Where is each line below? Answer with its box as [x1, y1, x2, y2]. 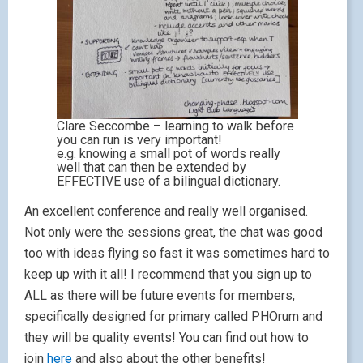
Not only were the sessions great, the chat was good [24, 224, 322, 240]
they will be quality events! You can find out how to [24, 329, 309, 345]
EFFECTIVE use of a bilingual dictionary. [57, 173, 280, 189]
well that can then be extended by [57, 159, 246, 175]
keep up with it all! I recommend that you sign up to [24, 266, 312, 282]
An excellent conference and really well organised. [24, 203, 308, 219]
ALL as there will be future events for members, [24, 287, 295, 303]
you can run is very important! [57, 131, 222, 147]
